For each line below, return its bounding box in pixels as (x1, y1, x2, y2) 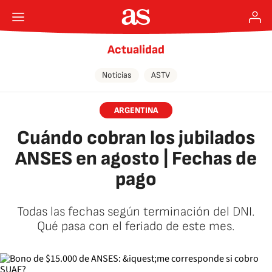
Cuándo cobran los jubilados (17, 126, 255, 150)
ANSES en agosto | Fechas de (15, 147, 257, 171)
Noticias (102, 70, 132, 80)
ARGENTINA (114, 105, 158, 115)
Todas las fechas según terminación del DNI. (17, 204, 255, 219)
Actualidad (107, 42, 165, 57)
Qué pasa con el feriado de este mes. (37, 219, 235, 234)
